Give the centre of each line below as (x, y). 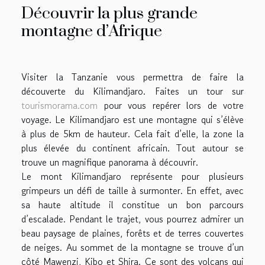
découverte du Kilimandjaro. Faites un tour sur (132, 91)
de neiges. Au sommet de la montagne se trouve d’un (132, 247)
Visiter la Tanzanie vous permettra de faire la (132, 77)
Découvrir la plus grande (109, 13)
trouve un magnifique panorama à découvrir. (110, 162)
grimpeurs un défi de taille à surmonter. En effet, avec (132, 190)
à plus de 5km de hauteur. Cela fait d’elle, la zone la (132, 133)
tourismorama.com (59, 105)
